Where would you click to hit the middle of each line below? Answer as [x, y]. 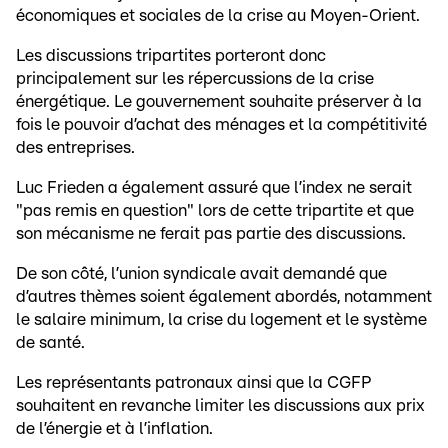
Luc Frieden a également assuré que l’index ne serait [214, 188]
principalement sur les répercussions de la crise [195, 79]
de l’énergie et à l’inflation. [114, 429]
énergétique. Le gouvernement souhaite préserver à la [219, 102]
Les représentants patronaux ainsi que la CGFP [194, 383]
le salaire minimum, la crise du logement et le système [221, 320]
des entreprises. [75, 148]
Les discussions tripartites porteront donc [171, 56]
